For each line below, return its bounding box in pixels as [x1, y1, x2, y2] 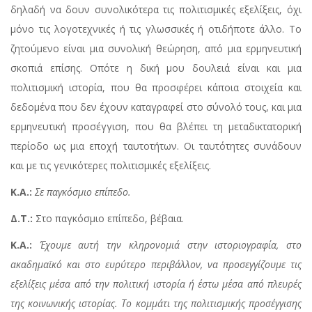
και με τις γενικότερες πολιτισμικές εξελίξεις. [10, 159, 211, 173]
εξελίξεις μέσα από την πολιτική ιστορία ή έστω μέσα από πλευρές [10, 277, 302, 291]
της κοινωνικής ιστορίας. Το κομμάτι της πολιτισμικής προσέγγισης [10, 297, 302, 311]
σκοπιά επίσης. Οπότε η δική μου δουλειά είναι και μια [10, 61, 302, 75]
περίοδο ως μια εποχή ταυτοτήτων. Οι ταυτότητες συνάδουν [10, 139, 302, 153]
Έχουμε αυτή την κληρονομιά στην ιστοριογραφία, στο [39, 238, 302, 252]
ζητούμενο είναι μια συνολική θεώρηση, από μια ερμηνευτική [10, 42, 302, 56]
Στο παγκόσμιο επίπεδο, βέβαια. [33, 212, 184, 226]
